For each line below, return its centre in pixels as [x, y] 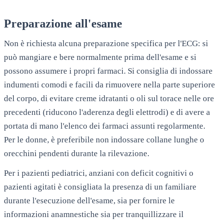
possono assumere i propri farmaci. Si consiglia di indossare [108, 71]
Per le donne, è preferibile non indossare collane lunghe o [104, 139]
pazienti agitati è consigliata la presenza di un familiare [100, 187]
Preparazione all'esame [63, 23]
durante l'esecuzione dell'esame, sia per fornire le [89, 200]
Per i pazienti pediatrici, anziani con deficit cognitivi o [99, 173]
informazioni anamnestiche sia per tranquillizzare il [94, 214]
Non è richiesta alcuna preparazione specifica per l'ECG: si [106, 43]
